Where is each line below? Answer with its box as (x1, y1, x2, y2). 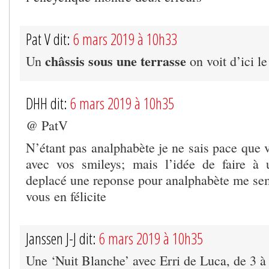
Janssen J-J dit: (26, 228, 99, 249)
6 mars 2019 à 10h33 (73, 28, 177, 49)
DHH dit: (26, 92, 70, 113)
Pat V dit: (26, 28, 73, 49)
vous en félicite (26, 187, 106, 205)
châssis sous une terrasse (45, 50, 186, 71)
